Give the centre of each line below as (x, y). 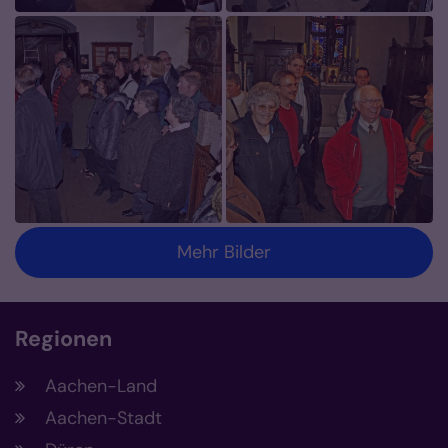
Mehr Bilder (224, 252)
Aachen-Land (101, 386)
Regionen (63, 339)
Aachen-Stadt (103, 418)
